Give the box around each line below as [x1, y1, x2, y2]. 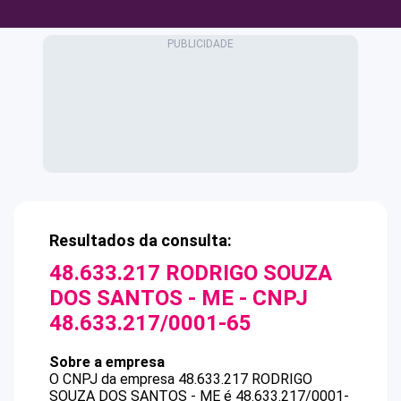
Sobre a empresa [49, 354, 165, 371]
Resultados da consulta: [49, 231, 232, 250]
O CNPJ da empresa [49, 371, 178, 388]
